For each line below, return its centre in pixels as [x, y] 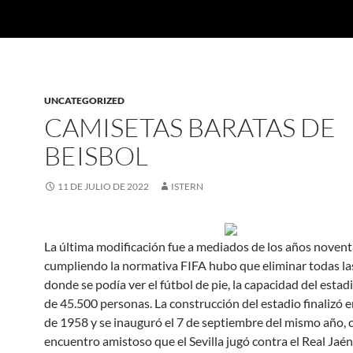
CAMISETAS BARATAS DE [190, 127]
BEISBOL [96, 156]
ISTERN [187, 186]
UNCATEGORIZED [84, 100]
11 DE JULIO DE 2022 [103, 186]
